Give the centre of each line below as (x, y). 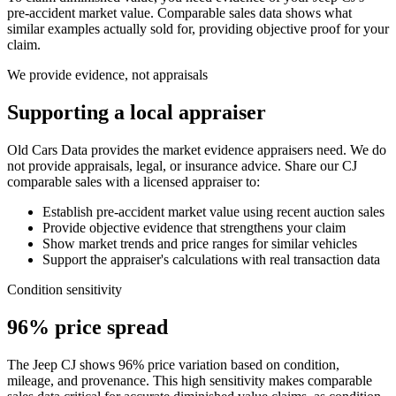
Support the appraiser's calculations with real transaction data (211, 260)
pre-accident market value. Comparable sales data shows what (179, 13)
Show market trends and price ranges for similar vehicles (200, 244)
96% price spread (88, 327)
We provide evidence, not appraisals (107, 75)
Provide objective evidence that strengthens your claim (194, 228)
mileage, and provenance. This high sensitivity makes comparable (190, 381)
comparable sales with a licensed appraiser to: (133, 182)
